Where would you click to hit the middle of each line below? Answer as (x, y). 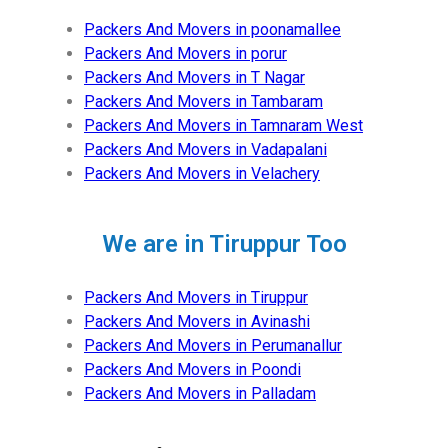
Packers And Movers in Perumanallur (213, 345)
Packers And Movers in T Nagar (194, 77)
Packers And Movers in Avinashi (197, 321)
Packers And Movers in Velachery (202, 173)
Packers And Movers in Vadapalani (205, 149)
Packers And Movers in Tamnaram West (223, 125)
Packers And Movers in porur (185, 53)
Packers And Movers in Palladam (200, 393)
